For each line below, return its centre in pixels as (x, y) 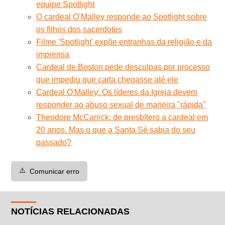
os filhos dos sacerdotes (79, 29)
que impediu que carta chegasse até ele (107, 79)
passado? (54, 142)
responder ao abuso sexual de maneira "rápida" (121, 104)
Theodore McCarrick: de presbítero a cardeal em (122, 117)
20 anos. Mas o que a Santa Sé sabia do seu (116, 130)
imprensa (53, 54)
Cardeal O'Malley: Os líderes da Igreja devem (117, 92)
